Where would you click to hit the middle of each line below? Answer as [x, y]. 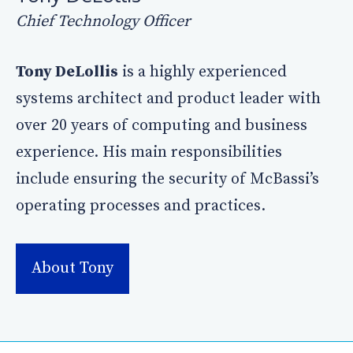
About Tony [72, 268]
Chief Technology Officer [103, 21]
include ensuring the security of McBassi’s [167, 179]
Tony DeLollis [67, 72]
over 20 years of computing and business [162, 125]
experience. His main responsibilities [149, 152]
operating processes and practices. [141, 206]
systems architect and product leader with [168, 98]
